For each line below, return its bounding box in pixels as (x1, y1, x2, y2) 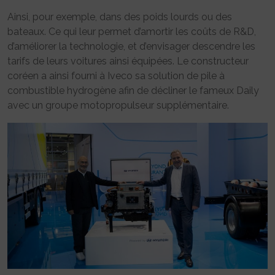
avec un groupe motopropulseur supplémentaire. (7, 99, 229, 111)
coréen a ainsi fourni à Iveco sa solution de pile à (7, 69, 225, 82)
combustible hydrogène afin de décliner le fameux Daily (7, 84, 259, 96)
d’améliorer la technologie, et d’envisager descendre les (7, 40, 255, 52)
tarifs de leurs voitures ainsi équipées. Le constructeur (7, 55, 249, 67)
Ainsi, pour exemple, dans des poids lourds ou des (7, 10, 232, 23)
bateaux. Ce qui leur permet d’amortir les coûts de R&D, (7, 25, 256, 37)
